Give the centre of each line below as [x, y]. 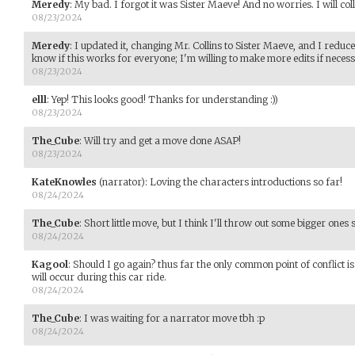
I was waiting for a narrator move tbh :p [174, 318]
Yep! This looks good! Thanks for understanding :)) [165, 99]
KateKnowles [64, 181]
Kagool [50, 264]
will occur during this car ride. [99, 277]
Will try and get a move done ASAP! [162, 140]
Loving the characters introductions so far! [246, 181]
